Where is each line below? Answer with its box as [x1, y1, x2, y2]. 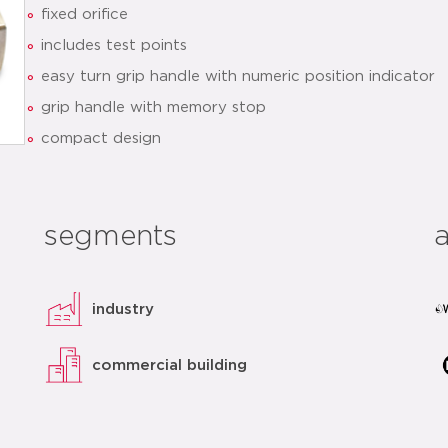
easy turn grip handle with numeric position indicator [41, 69, 435, 85]
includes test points [41, 38, 187, 54]
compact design [41, 131, 161, 147]
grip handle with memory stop [41, 100, 266, 116]
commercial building [92, 357, 248, 373]
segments [44, 223, 178, 251]
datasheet [117, 178, 196, 194]
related [380, 178, 436, 194]
